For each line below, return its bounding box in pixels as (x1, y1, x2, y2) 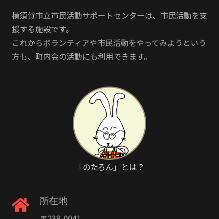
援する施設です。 (12, 22, 73, 35)
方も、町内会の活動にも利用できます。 (12, 50, 152, 62)
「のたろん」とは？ (74, 160, 145, 173)
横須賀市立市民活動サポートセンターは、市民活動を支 (12, 9, 207, 21)
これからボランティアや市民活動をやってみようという (12, 36, 206, 48)
